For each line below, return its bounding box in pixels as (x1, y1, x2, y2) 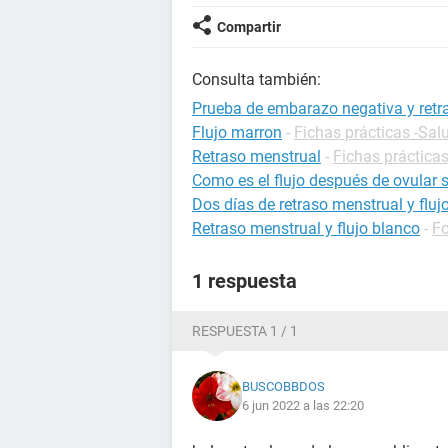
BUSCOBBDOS (242, 379, 325, 394)
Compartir (217, 19, 281, 35)
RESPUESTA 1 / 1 (192, 323, 298, 339)
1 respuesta (192, 269, 297, 293)
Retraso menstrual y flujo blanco (192, 219, 420, 238)
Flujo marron (192, 123, 282, 142)
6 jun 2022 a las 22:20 (242, 398, 364, 413)
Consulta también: (192, 70, 321, 89)
